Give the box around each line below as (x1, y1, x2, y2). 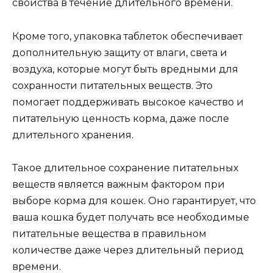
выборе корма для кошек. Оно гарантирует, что (12, 194, 256, 207)
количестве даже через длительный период (12, 244, 244, 256)
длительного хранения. (12, 129, 133, 141)
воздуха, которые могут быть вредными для (12, 63, 238, 75)
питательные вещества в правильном (12, 227, 207, 239)
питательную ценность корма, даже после (12, 112, 229, 124)
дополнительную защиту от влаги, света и (12, 46, 227, 58)
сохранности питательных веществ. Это (12, 79, 213, 91)
